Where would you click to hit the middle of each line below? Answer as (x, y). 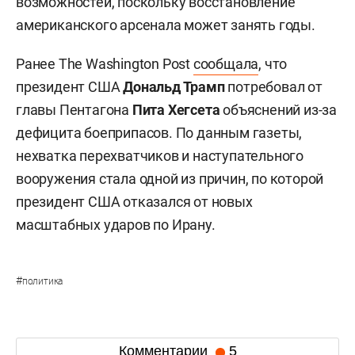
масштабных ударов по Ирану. (116, 224)
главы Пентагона (74, 109)
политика (42, 281)
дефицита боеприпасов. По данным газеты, (159, 132)
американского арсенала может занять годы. (166, 25)
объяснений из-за (279, 109)
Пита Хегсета (176, 109)
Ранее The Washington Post (105, 63)
